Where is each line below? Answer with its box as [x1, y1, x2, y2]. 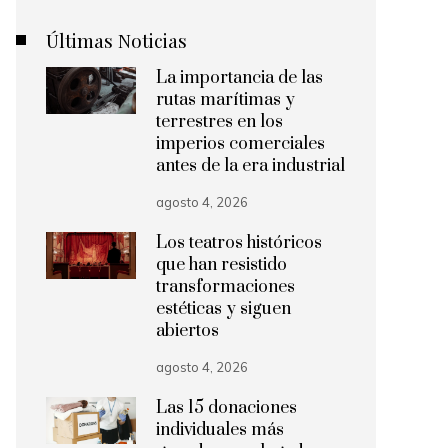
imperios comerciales [156, 133, 325, 155]
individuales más [156, 419, 284, 441]
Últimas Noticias [46, 27, 187, 53]
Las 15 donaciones [156, 397, 297, 419]
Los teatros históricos [156, 232, 322, 254]
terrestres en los [156, 111, 283, 133]
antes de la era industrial [156, 155, 345, 177]
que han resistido [156, 254, 287, 276]
